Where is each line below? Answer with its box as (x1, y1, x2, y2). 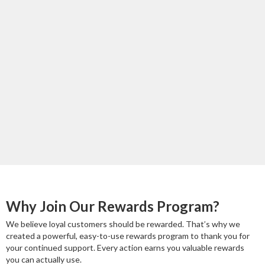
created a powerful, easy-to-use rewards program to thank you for (6, 231, 250, 241)
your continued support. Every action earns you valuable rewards (6, 243, 244, 253)
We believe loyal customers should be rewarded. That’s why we (6, 219, 240, 230)
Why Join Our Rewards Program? (6, 198, 219, 215)
